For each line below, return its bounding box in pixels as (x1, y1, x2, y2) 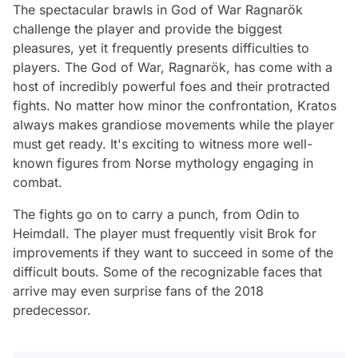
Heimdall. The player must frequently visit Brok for (13, 225, 316, 241)
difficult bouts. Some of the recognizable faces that (13, 263, 322, 280)
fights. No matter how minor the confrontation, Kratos (13, 97, 336, 113)
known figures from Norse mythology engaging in (13, 154, 313, 171)
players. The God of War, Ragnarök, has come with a (13, 58, 332, 75)
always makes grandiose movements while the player (13, 116, 334, 133)
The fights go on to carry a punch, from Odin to (13, 205, 300, 222)
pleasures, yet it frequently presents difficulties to (13, 39, 309, 56)
